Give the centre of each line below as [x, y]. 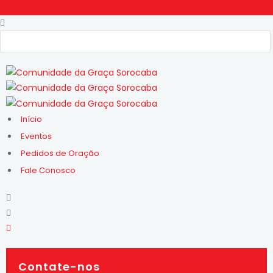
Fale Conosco [48, 170]
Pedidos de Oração [60, 153]
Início [31, 119]
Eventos [36, 136]
